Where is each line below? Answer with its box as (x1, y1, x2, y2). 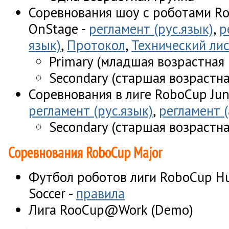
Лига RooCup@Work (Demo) (29, 201, 193, 219)
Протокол (67, 36, 125, 54)
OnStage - (29, 19, 89, 37)
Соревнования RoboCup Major (8, 143, 162, 162)
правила (76, 185, 125, 202)
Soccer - (29, 185, 76, 202)
